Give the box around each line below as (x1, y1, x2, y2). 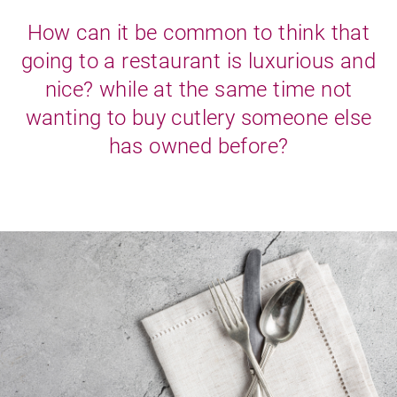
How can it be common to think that (27, 20, 370, 46)
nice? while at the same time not (44, 77, 353, 103)
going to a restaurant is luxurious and (20, 49, 377, 74)
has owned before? (108, 134, 289, 160)
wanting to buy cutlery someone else (25, 105, 372, 131)
